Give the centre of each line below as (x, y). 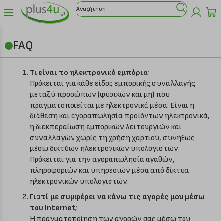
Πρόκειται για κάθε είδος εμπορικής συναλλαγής (112, 84)
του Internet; (54, 208)
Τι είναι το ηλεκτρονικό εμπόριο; (90, 73)
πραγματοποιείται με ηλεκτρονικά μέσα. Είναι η (112, 105)
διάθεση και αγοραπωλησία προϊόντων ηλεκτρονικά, (120, 116)
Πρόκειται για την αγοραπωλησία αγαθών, (102, 160)
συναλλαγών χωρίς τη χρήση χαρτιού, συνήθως (112, 138)
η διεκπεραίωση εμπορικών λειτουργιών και (106, 127)
